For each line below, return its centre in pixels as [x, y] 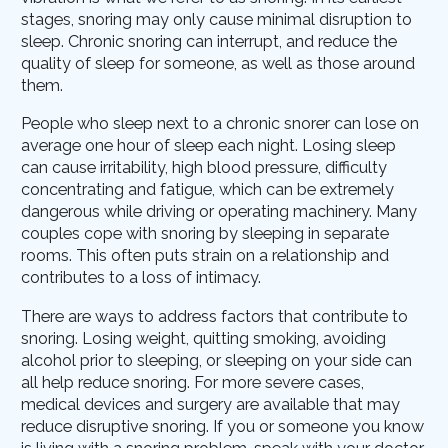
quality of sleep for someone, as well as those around [218, 64]
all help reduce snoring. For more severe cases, [193, 382]
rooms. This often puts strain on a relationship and [205, 256]
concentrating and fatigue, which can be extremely [208, 190]
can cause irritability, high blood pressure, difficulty [204, 168]
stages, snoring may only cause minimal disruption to [217, 20]
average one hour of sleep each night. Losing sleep [209, 146]
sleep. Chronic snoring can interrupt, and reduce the [209, 42]
